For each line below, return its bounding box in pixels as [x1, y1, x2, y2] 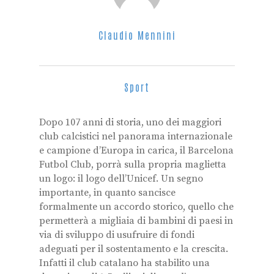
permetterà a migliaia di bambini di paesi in [39, 215, 233, 227]
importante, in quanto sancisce [39, 187, 176, 199]
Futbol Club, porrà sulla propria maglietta [39, 158, 226, 171]
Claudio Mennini [98, 29, 176, 41]
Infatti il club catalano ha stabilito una [39, 257, 210, 269]
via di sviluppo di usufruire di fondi [39, 229, 194, 241]
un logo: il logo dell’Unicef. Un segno [39, 172, 203, 185]
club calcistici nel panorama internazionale [39, 130, 232, 143]
